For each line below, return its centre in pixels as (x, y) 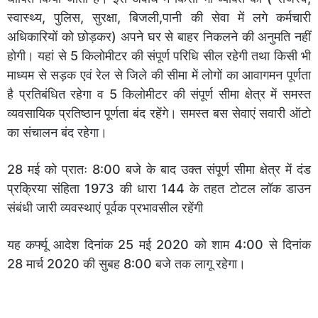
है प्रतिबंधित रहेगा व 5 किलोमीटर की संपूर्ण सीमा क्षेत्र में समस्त (159, 94)
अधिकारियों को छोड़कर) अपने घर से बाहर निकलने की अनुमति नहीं (159, 36)
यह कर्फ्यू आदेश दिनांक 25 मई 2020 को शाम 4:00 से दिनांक (159, 244)
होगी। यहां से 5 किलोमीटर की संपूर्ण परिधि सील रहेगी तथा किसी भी (159, 55)
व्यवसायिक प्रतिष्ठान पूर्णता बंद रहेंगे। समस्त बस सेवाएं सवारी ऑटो (159, 113)
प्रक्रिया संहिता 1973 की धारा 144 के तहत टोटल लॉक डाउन (159, 188)
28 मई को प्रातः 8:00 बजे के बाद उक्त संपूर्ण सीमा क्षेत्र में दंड (159, 169)
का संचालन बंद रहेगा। (57, 132)
